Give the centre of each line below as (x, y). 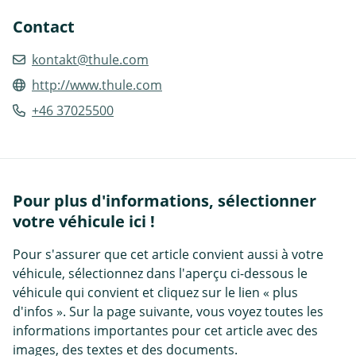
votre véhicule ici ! (84, 222)
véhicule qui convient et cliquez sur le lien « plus (155, 293)
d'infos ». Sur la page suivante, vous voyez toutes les (168, 312)
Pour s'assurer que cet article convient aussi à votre (168, 255)
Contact (44, 27)
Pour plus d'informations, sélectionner (164, 201)
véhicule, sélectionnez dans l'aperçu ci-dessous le (160, 274)
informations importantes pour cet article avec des (165, 331)
